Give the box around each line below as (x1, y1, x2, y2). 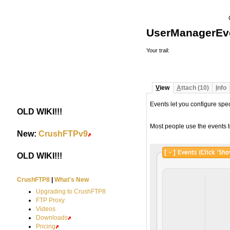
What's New (54, 176, 89, 183)
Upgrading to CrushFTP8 (35, 187, 106, 195)
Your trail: (146, 47, 171, 54)
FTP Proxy (35, 196, 65, 204)
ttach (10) (181, 84, 209, 92)
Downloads (35, 214, 68, 221)
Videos (35, 205, 55, 213)
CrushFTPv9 (39, 128, 88, 138)
